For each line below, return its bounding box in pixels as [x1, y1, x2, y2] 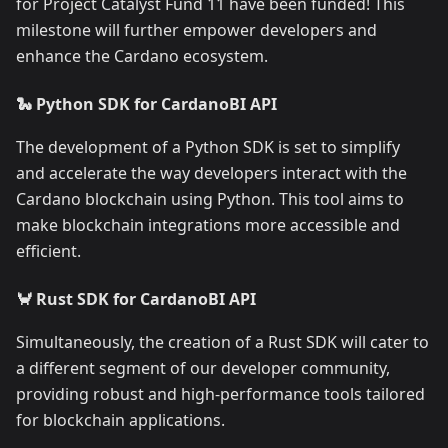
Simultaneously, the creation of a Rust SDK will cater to [16, 331, 429, 354]
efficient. [16, 240, 81, 263]
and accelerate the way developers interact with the [16, 162, 407, 185]
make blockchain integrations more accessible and [16, 214, 400, 237]
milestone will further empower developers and [16, 19, 377, 42]
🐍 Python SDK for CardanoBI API [16, 93, 277, 116]
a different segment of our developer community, [16, 357, 390, 380]
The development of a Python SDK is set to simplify [16, 136, 400, 159]
